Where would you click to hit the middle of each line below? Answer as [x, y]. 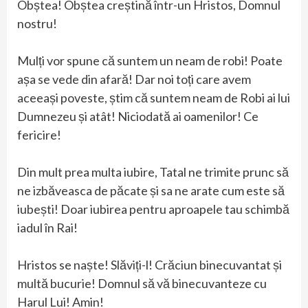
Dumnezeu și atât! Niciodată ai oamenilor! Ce [138, 117]
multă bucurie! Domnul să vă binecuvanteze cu [142, 284]
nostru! [37, 24]
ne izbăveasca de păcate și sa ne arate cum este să [151, 191]
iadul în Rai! [47, 228]
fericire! [39, 135]
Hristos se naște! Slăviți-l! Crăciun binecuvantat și [150, 265]
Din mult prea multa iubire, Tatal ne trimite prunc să [153, 172]
